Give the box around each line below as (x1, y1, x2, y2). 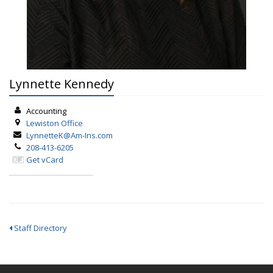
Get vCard (26, 154, 63, 165)
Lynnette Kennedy (9, 76, 114, 92)
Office (60, 118, 83, 129)
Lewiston (26, 118, 61, 129)
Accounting (26, 105, 66, 116)
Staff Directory (12, 222, 67, 233)
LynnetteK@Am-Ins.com (26, 130, 113, 141)
